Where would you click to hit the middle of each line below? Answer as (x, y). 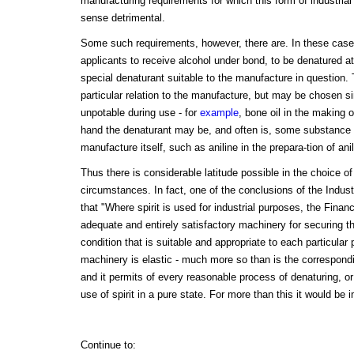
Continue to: (108, 345)
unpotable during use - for (140, 112)
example (219, 112)
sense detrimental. (122, 17)
